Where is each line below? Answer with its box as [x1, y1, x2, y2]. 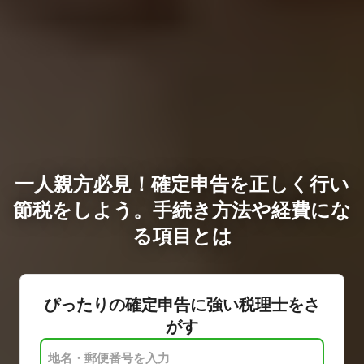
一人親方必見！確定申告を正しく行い [15, 171, 349, 196]
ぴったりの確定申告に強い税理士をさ [44, 294, 320, 314]
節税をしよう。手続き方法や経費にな [13, 197, 351, 222]
